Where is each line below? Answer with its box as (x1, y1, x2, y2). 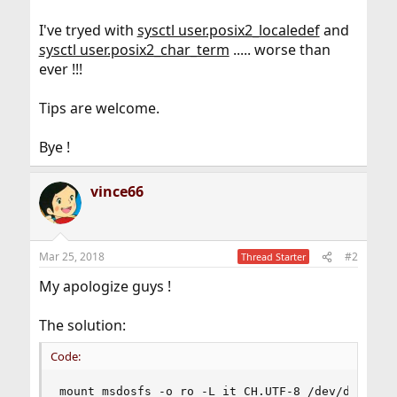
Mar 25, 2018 (38, 249, 105, 264)
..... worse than (229, 40, 331, 59)
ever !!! (38, 59, 82, 79)
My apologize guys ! (38, 276, 171, 296)
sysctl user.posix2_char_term (38, 40, 230, 59)
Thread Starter (241, 250, 307, 263)
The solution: (38, 315, 126, 335)
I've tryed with (38, 20, 137, 40)
